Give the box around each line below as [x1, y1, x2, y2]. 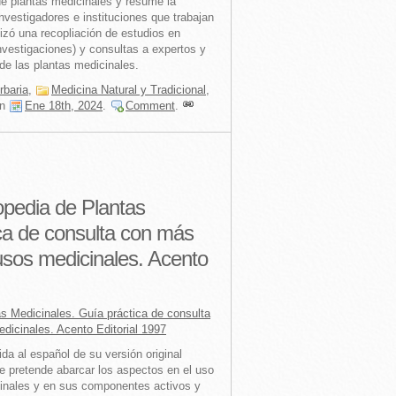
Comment [126, 99, 175, 112]
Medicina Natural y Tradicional [51, 83, 206, 96]
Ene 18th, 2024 [25, 99, 103, 112]
